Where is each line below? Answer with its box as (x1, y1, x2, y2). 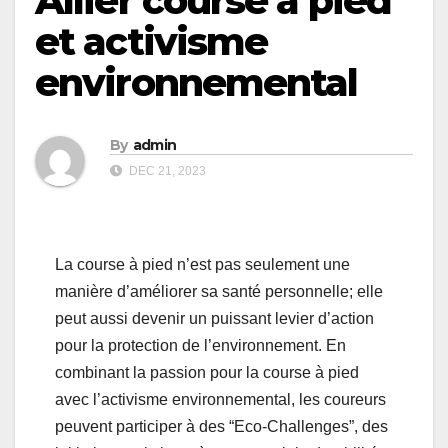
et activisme (35, 18, 268, 66)
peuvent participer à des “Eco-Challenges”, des (55, 417, 388, 435)
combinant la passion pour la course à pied (55, 363, 359, 381)
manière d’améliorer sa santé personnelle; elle (55, 282, 383, 300)
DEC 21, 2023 (126, 163, 206, 178)
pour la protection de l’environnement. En (55, 336, 346, 354)
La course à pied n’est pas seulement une (55, 255, 350, 273)
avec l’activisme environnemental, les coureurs (55, 390, 386, 408)
